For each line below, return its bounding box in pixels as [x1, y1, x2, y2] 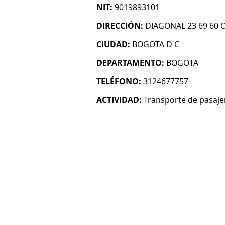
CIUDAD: [96, 39, 130, 50]
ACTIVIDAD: [96, 94, 142, 105]
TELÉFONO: [96, 76, 141, 87]
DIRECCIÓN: [96, 20, 143, 31]
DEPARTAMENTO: [96, 57, 164, 68]
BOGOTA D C [132, 39, 179, 50]
